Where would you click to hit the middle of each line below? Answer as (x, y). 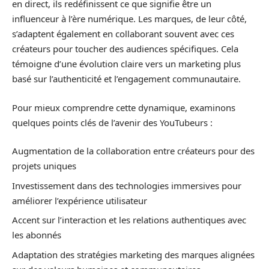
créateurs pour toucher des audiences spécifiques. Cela (125, 49)
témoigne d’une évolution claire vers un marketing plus (126, 64)
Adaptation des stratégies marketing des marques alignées (133, 254)
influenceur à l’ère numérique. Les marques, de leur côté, (129, 19)
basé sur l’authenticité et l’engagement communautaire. (126, 79)
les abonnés (37, 235)
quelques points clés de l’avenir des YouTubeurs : (112, 122)
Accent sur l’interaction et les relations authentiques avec (129, 220)
